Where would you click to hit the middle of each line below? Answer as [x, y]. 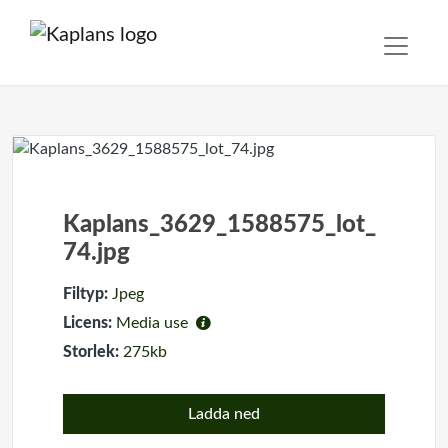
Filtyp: [85, 293]
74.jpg [96, 252]
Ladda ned [224, 413]
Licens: [87, 322]
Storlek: [91, 351]
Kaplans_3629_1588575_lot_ [219, 224]
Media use [154, 322]
